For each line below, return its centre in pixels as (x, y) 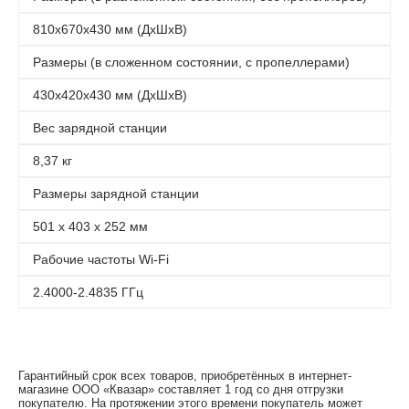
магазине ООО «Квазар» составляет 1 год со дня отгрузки (181, 389)
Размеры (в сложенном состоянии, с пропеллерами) (191, 62)
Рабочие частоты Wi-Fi (101, 259)
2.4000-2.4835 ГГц (88, 292)
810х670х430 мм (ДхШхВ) (110, 29)
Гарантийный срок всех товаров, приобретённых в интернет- (185, 376)
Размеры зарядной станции (116, 194)
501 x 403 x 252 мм (90, 226)
